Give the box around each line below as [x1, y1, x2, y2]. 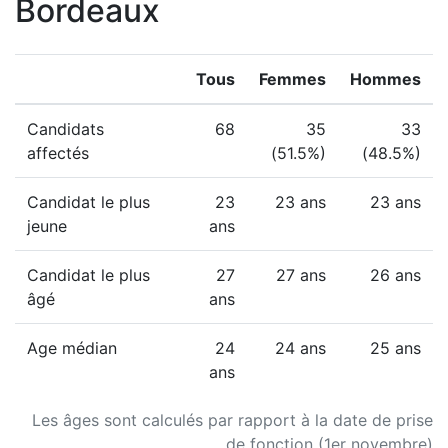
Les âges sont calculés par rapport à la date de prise [32, 410, 433, 430]
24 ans [275, 338, 326, 358]
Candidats [27, 119, 104, 139]
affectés [27, 143, 89, 163]
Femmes [259, 69, 326, 89]
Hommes [350, 69, 421, 89]
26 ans [370, 265, 421, 285]
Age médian [27, 338, 117, 358]
